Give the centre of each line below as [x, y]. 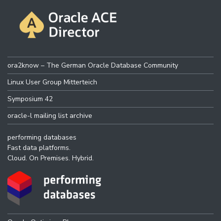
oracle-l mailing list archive [50, 115]
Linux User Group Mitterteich [52, 82]
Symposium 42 [30, 99]
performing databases [42, 137]
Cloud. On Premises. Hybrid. [51, 158]
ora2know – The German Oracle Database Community [93, 65]
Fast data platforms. [39, 147]
